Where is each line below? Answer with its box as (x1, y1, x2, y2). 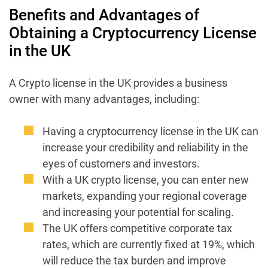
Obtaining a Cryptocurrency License (9, 23, 257, 42)
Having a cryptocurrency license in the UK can (42, 124, 258, 138)
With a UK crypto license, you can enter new (42, 173, 249, 186)
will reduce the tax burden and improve (42, 254, 226, 267)
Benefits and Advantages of (9, 5, 199, 24)
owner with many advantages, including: (9, 92, 199, 105)
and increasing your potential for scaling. (42, 205, 234, 218)
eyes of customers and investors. (42, 157, 200, 170)
